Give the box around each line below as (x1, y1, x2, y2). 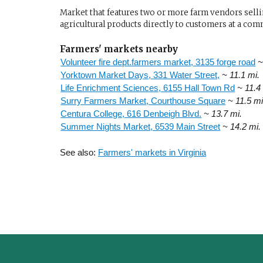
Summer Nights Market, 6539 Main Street (60, 121, 221, 131)
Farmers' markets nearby (60, 43, 178, 55)
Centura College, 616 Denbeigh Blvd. (60, 108, 202, 119)
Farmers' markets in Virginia (98, 147, 206, 157)
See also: (60, 147, 98, 157)
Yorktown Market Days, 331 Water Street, (60, 69, 220, 80)
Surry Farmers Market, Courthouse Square (60, 95, 226, 106)
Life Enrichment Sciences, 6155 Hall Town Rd (60, 82, 235, 93)
